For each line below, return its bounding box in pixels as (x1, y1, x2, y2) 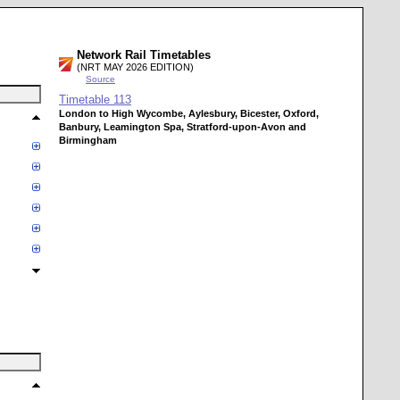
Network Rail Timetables (77, 48, 211, 62)
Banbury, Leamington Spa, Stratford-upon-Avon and (59, 121, 306, 132)
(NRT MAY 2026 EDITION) (77, 62, 194, 72)
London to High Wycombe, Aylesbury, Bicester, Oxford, (59, 108, 319, 119)
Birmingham (59, 135, 117, 146)
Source (86, 74, 115, 84)
